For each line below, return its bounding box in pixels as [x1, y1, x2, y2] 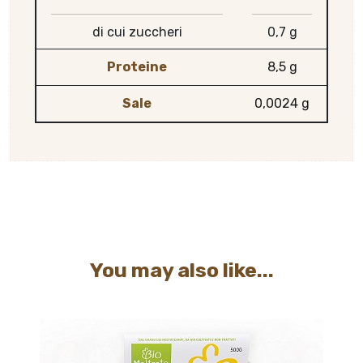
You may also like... [89, 258, 274, 282]
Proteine [107, 58, 167, 75]
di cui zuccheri [92, 23, 182, 40]
